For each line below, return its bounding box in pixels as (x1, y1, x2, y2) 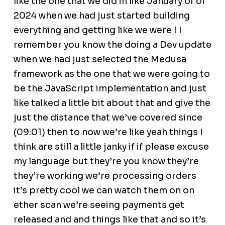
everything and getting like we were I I (13, 25, 182, 36)
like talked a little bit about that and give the (13, 97, 210, 109)
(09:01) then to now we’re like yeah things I (13, 127, 203, 138)
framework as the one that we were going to (13, 68, 210, 80)
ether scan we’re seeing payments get (13, 199, 184, 211)
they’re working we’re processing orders (13, 170, 196, 182)
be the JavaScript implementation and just (13, 83, 206, 94)
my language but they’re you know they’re (13, 156, 199, 167)
